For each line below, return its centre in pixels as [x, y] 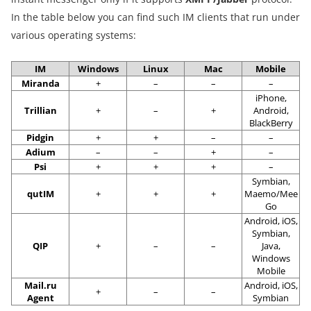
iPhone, [271, 98]
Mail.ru [40, 285]
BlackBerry [271, 123]
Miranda [40, 83]
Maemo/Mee [271, 194]
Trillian [40, 110]
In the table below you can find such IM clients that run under [155, 17]
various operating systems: [74, 35]
